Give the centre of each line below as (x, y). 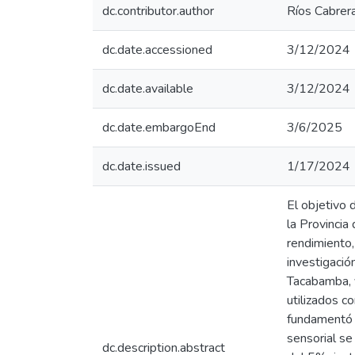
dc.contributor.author (158, 11)
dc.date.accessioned (157, 50)
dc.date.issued (141, 166)
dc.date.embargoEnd (159, 128)
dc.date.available (148, 89)
